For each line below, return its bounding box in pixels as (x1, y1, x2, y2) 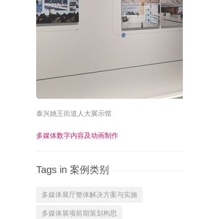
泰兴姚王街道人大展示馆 (36, 109, 111, 117)
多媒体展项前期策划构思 (42, 209, 117, 217)
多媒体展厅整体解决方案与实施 (42, 191, 137, 198)
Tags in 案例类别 (36, 164, 109, 175)
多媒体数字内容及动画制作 (36, 131, 118, 139)
